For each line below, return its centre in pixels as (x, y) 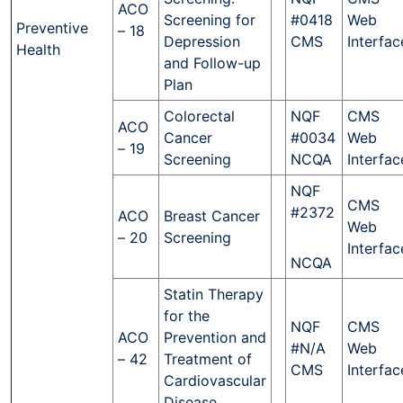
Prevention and (215, 337)
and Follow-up (212, 63)
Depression (202, 41)
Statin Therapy (214, 294)
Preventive (52, 27)
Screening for (210, 19)
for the (187, 315)
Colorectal (199, 116)
